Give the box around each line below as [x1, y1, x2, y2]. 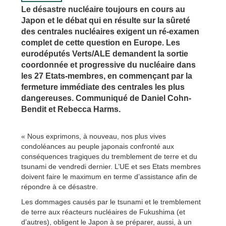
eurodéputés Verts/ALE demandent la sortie [21, 49, 188, 58]
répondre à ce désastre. [21, 182, 98, 191]
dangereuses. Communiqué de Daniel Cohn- [21, 93, 191, 102]
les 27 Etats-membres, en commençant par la [21, 71, 192, 80]
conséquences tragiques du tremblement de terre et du [21, 152, 197, 160]
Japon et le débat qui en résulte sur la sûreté [21, 16, 190, 25]
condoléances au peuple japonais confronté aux [21, 142, 174, 150]
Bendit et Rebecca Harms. [21, 104, 121, 114]
